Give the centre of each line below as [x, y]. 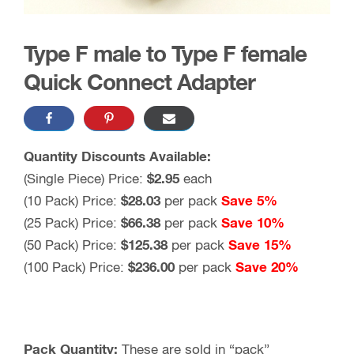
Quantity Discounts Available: [117, 158]
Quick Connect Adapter [139, 84]
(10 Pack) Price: [72, 202]
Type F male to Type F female [165, 56]
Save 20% [267, 269]
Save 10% [253, 224]
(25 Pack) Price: [72, 224]
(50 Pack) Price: [72, 247]
